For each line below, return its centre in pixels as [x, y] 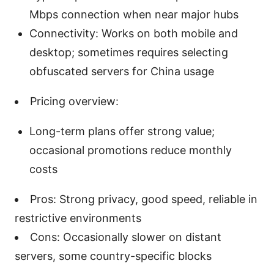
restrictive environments [78, 218]
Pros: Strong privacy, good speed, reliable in [144, 199]
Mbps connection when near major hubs [134, 14]
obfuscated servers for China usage [122, 71]
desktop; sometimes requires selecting [129, 52]
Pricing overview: [74, 101]
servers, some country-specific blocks [113, 256]
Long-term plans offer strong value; [122, 131]
